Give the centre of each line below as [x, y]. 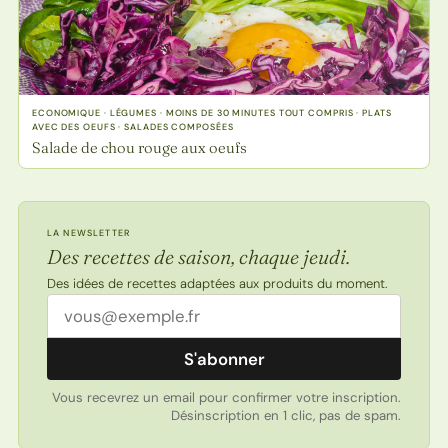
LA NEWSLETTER [88, 233]
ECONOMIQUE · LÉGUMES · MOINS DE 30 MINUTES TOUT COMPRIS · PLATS [211, 113]
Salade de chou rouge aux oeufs [139, 148]
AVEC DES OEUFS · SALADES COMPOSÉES [132, 127]
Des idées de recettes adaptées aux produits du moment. [216, 284]
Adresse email [103, 307]
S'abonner [224, 358]
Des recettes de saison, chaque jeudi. [198, 257]
